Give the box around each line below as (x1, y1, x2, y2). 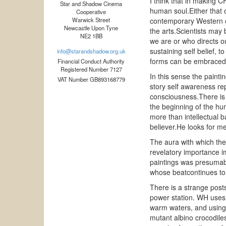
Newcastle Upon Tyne (64, 24, 118, 32)
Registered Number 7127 (60, 65, 122, 73)
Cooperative (76, 8, 106, 16)
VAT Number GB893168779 (57, 75, 125, 83)
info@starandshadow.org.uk (56, 47, 126, 55)
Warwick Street (72, 16, 110, 24)
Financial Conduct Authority (58, 57, 125, 65)
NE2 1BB (80, 32, 102, 40)
